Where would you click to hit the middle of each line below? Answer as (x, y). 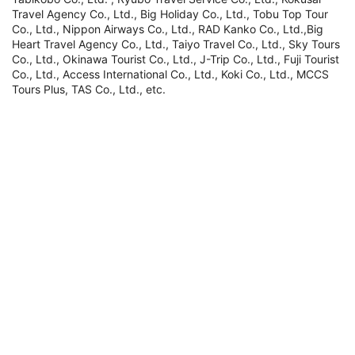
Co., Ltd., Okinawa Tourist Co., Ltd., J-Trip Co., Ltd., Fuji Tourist (176, 59)
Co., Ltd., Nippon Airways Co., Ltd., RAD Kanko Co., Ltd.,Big (168, 29)
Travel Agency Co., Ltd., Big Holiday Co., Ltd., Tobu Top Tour (170, 14)
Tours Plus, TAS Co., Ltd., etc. (89, 90)
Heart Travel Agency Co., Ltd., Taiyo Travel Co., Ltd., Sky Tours (176, 44)
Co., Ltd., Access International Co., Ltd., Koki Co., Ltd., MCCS (170, 74)
